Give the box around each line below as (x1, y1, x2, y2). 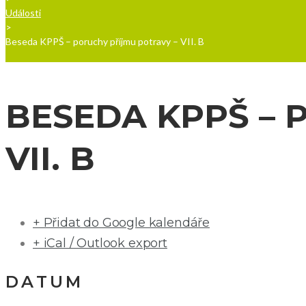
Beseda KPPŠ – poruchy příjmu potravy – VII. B (5, 36, 204, 48)
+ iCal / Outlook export (33, 236, 167, 251)
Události (5, 7, 41, 19)
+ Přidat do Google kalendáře (33, 215, 210, 231)
